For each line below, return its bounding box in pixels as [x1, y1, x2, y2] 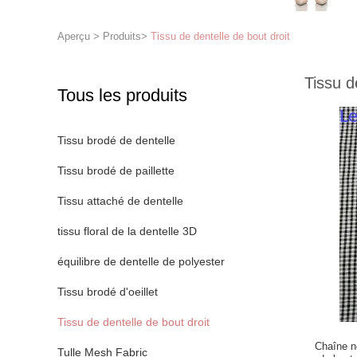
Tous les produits [57, 85, 187, 105]
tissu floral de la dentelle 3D [57, 225, 197, 237]
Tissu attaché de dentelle [57, 194, 183, 207]
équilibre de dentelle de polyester [57, 255, 225, 268]
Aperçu [57, 30, 90, 42]
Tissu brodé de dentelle [57, 134, 175, 147]
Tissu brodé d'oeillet [57, 285, 158, 298]
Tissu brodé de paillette [57, 164, 175, 177]
